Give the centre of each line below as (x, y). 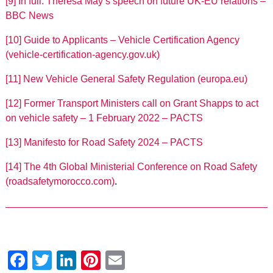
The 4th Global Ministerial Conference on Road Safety (140, 167)
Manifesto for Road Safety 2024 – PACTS (113, 143)
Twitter (80, 261)
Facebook (70, 261)
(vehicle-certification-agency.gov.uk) (82, 55)
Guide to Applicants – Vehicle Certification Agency (131, 40)
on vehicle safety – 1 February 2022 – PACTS (104, 118)
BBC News (29, 16)
